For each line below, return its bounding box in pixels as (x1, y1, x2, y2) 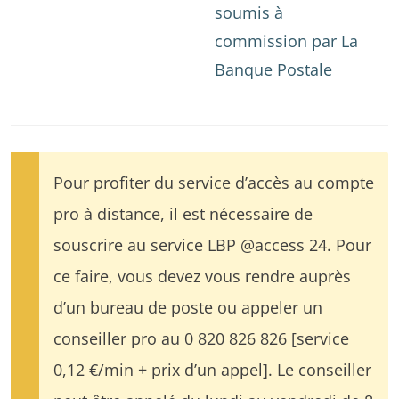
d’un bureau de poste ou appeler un (53, 295, 322, 318)
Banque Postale (215, 57, 332, 80)
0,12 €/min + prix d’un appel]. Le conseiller (53, 357, 371, 380)
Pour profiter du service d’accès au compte (53, 170, 374, 193)
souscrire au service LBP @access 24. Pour (53, 232, 371, 256)
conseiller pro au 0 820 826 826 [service (53, 326, 349, 349)
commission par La (215, 28, 358, 52)
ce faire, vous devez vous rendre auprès (53, 264, 351, 287)
